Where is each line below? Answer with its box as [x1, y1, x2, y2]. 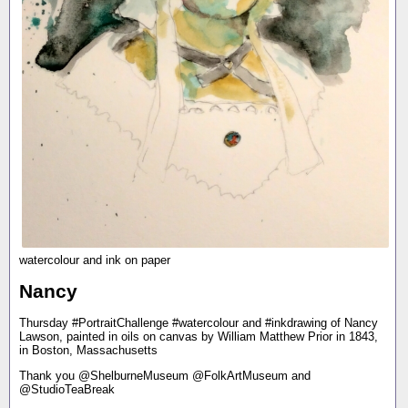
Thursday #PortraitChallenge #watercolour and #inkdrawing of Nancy [19, 315, 378, 330]
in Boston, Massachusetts [19, 342, 158, 357]
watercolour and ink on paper [19, 253, 170, 268]
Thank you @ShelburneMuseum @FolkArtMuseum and [19, 369, 311, 383]
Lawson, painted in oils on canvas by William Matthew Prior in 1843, [19, 329, 378, 343]
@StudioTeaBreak [19, 382, 115, 397]
